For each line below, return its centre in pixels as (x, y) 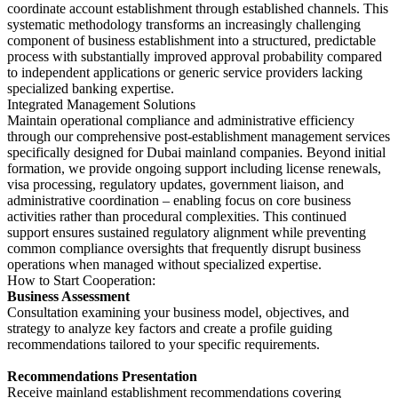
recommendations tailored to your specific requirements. (163, 344)
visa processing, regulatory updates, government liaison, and (175, 184)
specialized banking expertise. (91, 88)
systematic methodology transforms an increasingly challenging (184, 24)
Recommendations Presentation (102, 376)
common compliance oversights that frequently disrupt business (184, 248)
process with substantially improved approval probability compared (195, 56)
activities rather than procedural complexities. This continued (177, 216)
